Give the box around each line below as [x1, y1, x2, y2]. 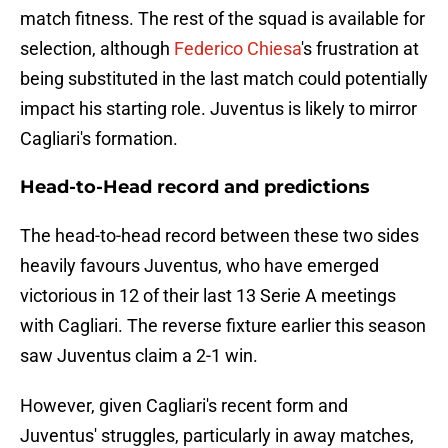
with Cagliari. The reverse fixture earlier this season [20, 315, 426, 337]
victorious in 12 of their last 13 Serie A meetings [20, 285, 396, 307]
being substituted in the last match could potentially [20, 68, 428, 90]
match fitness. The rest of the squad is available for [20, 8, 425, 30]
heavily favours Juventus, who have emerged [20, 255, 379, 277]
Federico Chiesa [174, 38, 301, 60]
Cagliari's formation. [20, 128, 178, 150]
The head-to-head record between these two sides [20, 225, 419, 247]
